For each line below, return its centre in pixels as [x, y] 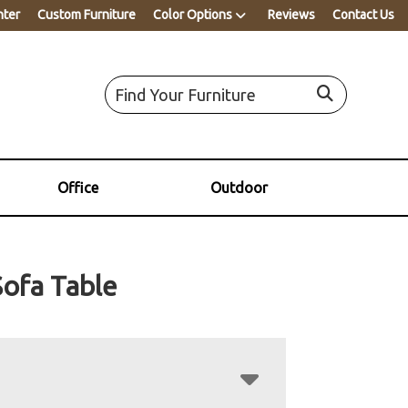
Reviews [291, 15]
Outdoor [239, 187]
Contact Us [363, 15]
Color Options [193, 15]
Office [77, 187]
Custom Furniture [87, 15]
